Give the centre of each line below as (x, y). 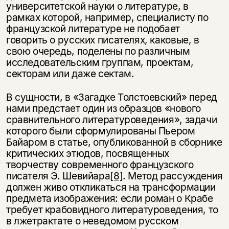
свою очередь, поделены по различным (98, 51)
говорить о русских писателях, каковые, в (102, 40)
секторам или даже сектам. (70, 73)
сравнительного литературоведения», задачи (111, 119)
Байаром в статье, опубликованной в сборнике (114, 142)
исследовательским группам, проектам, (100, 62)
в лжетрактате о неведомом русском (92, 221)
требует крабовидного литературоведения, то (112, 209)
